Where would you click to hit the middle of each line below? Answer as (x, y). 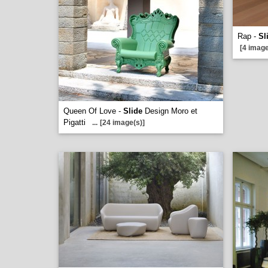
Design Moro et (170, 111)
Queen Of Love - (93, 111)
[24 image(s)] (122, 123)
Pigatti (74, 122)
